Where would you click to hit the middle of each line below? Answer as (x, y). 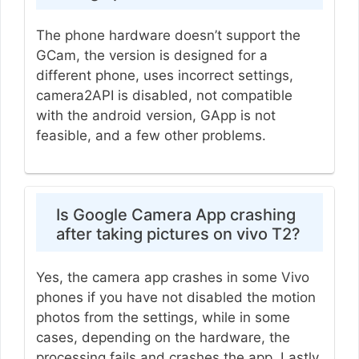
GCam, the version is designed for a (151, 55)
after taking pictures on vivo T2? (178, 234)
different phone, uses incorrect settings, (164, 75)
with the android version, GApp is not (155, 115)
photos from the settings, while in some (163, 318)
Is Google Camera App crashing (175, 215)
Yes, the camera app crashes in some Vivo (172, 278)
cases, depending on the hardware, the (163, 338)
